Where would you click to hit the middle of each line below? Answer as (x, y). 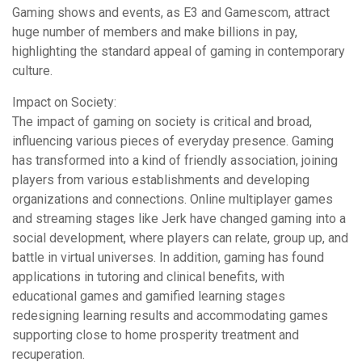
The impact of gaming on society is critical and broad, (162, 122)
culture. (32, 71)
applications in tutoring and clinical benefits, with (148, 277)
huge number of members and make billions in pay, (155, 32)
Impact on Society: (64, 102)
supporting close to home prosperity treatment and (156, 335)
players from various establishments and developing (161, 180)
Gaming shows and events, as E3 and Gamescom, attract (171, 13)
